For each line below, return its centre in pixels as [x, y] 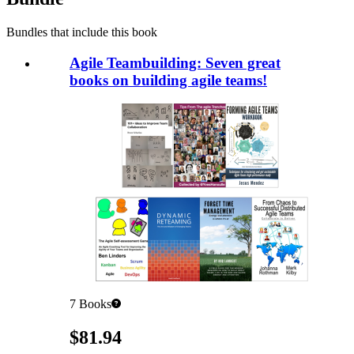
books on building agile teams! [168, 80]
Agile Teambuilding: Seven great [175, 62]
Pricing [55, 333]
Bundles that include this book [82, 32]
